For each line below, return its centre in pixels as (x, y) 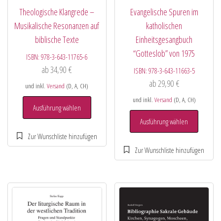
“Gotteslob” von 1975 (164, 54)
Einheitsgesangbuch (164, 40)
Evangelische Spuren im (164, 12)
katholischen (164, 26)
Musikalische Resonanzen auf (57, 26)
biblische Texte (57, 40)
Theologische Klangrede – (57, 12)
